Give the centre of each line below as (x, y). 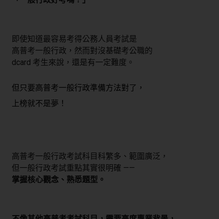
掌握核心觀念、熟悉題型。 (59, 180)
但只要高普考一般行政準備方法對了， (78, 88)
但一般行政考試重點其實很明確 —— (73, 168)
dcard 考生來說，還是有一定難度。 (73, 63)
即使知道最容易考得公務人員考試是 (74, 39)
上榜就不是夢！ (39, 104)
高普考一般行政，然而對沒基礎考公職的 (82, 51)
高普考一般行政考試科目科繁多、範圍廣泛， (90, 156)
